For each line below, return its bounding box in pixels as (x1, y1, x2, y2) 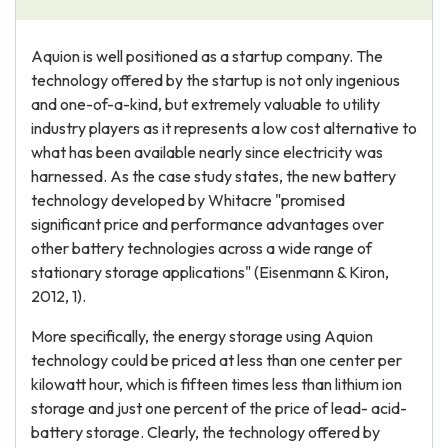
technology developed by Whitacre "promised (31, 190, 345, 210)
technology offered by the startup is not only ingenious (31, 70, 400, 90)
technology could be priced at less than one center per (31, 350, 402, 370)
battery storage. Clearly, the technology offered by (31, 422, 380, 442)
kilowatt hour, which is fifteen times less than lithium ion (31, 374, 402, 394)
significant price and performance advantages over (31, 214, 384, 234)
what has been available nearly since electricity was (31, 142, 383, 162)
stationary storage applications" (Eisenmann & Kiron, (31, 262, 389, 282)
